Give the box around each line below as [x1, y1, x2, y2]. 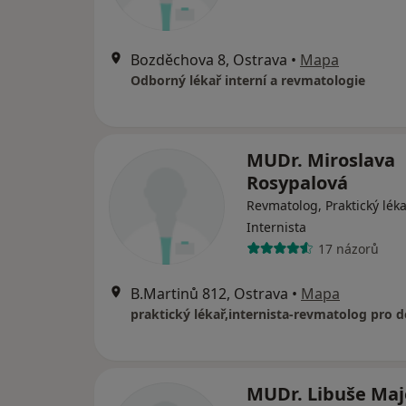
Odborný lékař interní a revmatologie [130, 72, 365, 90]
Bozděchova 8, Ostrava [130, 50, 287, 71]
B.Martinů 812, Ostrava [130, 284, 288, 304]
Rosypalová [246, 170, 348, 196]
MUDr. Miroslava [246, 148, 395, 173]
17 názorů [317, 239, 379, 257]
